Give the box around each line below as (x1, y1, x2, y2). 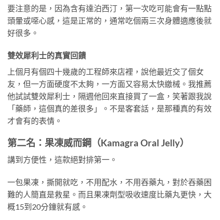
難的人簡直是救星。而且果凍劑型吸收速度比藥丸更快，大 (7, 190, 212, 199)
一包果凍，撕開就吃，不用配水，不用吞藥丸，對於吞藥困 (7, 177, 212, 187)
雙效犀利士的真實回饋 (7, 50, 86, 60)
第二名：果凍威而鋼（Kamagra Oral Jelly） (7, 137, 189, 148)
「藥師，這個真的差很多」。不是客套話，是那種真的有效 (7, 103, 212, 113)
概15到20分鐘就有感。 (7, 202, 88, 212)
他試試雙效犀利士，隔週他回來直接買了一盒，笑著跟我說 (7, 91, 212, 101)
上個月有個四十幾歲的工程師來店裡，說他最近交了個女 (7, 66, 204, 76)
